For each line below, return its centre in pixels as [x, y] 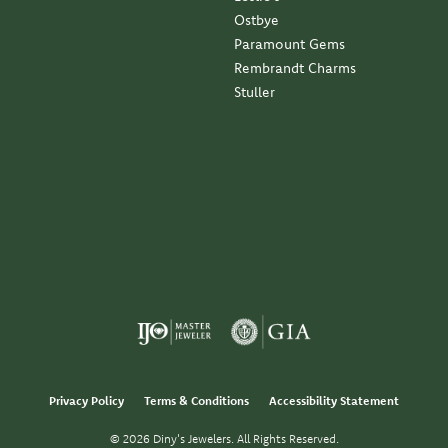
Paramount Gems [289, 44]
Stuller [254, 92]
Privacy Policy [86, 401]
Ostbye [256, 20]
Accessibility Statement [334, 401]
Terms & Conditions [196, 401]
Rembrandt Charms [295, 68]
